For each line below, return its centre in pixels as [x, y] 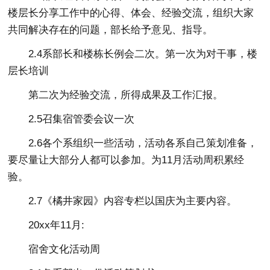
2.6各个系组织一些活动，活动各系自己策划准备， [143, 143]
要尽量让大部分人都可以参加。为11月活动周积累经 [126, 160]
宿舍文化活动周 [64, 249]
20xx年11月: [57, 225]
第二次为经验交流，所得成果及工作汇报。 [126, 95]
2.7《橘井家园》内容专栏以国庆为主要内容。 [133, 201]
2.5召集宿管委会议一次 [82, 119]
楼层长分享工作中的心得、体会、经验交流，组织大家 [131, 13]
